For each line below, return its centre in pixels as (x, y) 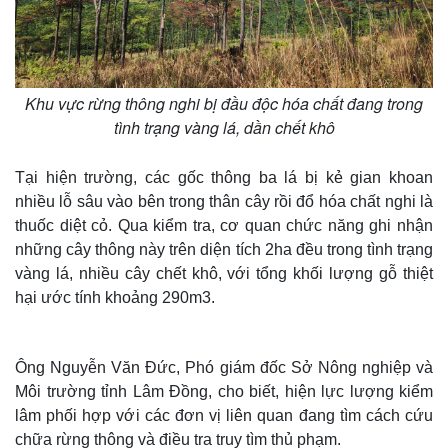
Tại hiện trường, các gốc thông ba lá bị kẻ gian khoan (224, 177)
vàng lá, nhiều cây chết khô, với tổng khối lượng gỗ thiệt (224, 273)
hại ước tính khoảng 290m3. (115, 297)
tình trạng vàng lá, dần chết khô (224, 127)
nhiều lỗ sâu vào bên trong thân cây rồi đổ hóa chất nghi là (224, 201)
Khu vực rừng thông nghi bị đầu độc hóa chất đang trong (224, 103)
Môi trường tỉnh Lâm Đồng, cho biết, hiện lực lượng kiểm (224, 391)
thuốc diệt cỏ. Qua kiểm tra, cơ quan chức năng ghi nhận (224, 225)
